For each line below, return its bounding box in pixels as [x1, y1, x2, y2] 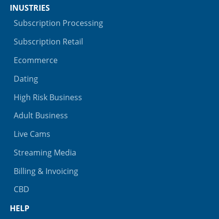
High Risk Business [14, 91, 82, 103]
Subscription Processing [14, 18, 103, 29]
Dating [14, 73, 38, 84]
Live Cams [14, 129, 50, 140]
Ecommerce [14, 54, 58, 66]
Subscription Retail [14, 36, 83, 47]
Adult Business [14, 110, 68, 121]
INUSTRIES [10, 2, 50, 14]
